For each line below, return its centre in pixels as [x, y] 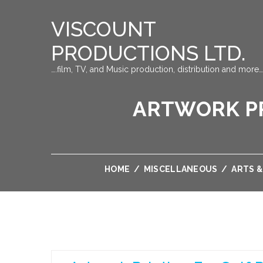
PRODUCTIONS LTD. [148, 53]
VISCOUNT [103, 29]
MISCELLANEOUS [181, 169]
